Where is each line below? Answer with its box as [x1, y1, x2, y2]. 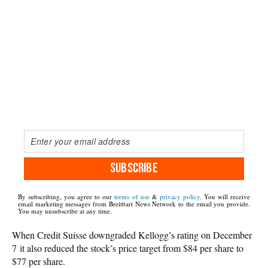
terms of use [114, 192, 150, 202]
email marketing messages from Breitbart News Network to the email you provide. [18, 199, 250, 209]
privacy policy [159, 192, 200, 202]
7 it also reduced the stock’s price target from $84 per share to [12, 241, 243, 254]
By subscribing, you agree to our [18, 192, 115, 202]
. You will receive [199, 192, 251, 202]
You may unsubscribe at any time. [18, 206, 112, 216]
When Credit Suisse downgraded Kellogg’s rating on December [12, 228, 252, 241]
